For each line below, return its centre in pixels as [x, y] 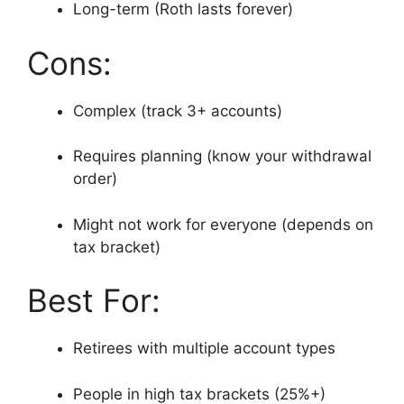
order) [95, 179]
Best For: [94, 301]
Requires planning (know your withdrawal [222, 156]
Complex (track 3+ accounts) [178, 110]
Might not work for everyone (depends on [223, 224]
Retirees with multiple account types [204, 349]
